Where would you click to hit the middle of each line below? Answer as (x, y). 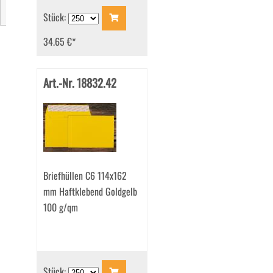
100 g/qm (60, 207)
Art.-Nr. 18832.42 (80, 83)
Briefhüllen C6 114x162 (85, 176)
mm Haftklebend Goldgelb (90, 192)
